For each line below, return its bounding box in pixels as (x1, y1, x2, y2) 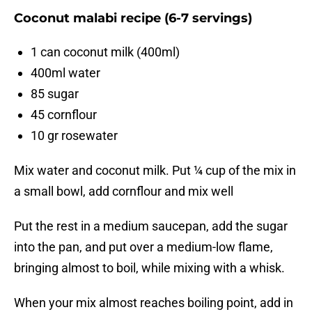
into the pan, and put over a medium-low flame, (14, 240, 273, 255)
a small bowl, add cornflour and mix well (14, 184, 233, 199)
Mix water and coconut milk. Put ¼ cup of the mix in (14, 163, 296, 178)
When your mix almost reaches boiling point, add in (14, 295, 293, 311)
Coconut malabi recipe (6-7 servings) (14, 10, 252, 26)
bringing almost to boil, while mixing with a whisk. (14, 260, 285, 276)
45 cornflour (31, 107, 97, 123)
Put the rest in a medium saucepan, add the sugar (14, 219, 288, 234)
